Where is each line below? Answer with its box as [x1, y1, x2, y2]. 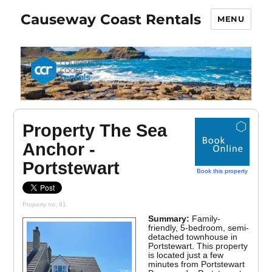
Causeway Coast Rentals [21, 10, 202, 28]
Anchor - [22, 140, 96, 160]
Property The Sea [22, 121, 168, 141]
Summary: [148, 214, 192, 224]
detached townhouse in [148, 232, 238, 242]
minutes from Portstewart [148, 259, 245, 270]
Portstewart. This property [148, 241, 248, 251]
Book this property [196, 168, 248, 175]
